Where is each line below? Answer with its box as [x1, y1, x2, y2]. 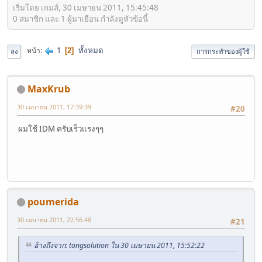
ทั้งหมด [78, 45, 104, 56]
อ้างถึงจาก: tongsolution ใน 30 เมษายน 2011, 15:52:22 [34, 240, 205, 250]
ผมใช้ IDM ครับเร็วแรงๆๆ [18, 123, 104, 134]
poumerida [27, 195, 79, 208]
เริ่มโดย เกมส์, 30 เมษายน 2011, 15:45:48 [13, 2, 158, 13]
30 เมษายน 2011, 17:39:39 [17, 102, 91, 111]
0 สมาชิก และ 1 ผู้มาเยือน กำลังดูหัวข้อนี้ [13, 13, 148, 24]
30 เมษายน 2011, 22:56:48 [17, 215, 91, 224]
